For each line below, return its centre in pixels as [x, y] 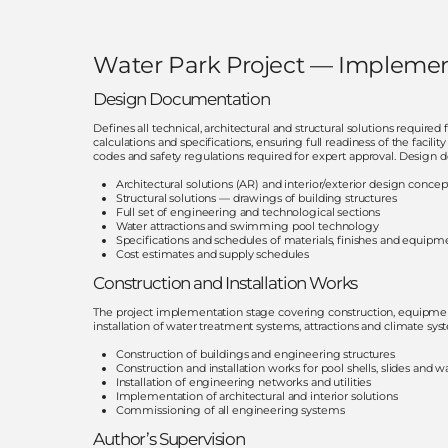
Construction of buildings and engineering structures [255, 354]
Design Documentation [181, 99]
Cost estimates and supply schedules [212, 254]
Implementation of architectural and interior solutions [256, 396]
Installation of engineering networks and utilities [243, 382]
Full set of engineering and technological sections [248, 212]
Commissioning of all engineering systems [230, 410]
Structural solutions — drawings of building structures [256, 198]
